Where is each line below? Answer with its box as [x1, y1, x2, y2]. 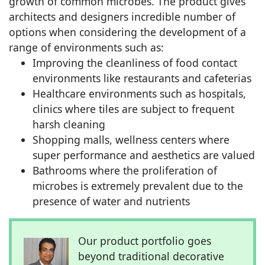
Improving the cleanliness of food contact [33, 55, 237, 70]
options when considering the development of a [9, 24, 246, 39]
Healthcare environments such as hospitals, [33, 86, 246, 101]
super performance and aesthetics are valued [33, 147, 255, 162]
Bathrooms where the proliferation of [33, 163, 217, 177]
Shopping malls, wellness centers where [33, 132, 230, 147]
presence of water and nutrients [33, 193, 190, 208]
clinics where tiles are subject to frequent [33, 101, 234, 116]
